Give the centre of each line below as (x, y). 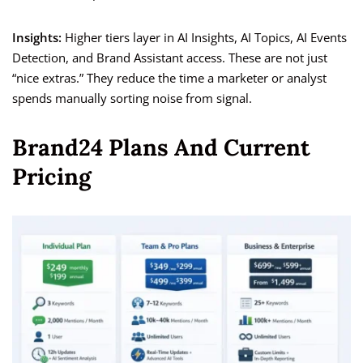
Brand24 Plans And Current (161, 148)
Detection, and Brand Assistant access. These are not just (170, 58)
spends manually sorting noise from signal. (132, 98)
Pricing (52, 177)
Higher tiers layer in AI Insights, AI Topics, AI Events (204, 38)
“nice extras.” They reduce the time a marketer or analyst (169, 78)
